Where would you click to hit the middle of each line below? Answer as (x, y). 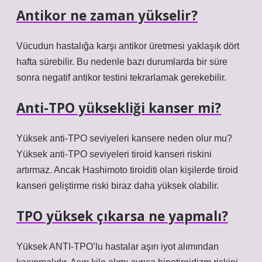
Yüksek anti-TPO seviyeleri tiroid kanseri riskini (114, 154)
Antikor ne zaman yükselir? (107, 15)
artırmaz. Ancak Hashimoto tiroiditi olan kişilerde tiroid (127, 170)
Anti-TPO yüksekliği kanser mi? (119, 108)
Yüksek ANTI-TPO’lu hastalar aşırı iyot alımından (118, 247)
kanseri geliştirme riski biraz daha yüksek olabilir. (118, 186)
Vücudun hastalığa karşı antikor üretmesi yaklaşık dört (128, 46)
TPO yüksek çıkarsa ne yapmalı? (122, 216)
